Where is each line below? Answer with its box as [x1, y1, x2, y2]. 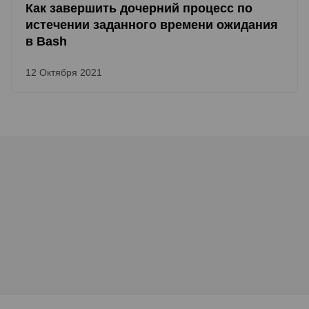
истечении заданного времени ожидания [26, 18, 278, 32]
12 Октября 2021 [26, 67, 102, 78]
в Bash [26, 34, 67, 48]
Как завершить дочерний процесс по [26, 1, 252, 15]
